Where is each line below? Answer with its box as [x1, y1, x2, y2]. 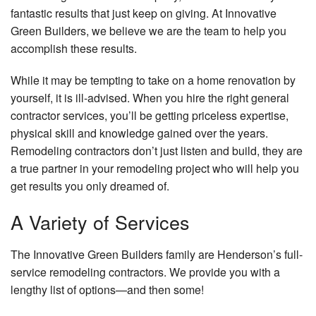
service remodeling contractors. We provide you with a [11, 264, 280, 281]
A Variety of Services [11, 208, 190, 236]
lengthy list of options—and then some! [11, 281, 204, 298]
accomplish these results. [11, 40, 137, 57]
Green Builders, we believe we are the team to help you [11, 23, 286, 39]
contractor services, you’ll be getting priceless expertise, [11, 107, 288, 124]
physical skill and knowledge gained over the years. [11, 125, 268, 142]
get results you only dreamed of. [11, 178, 169, 195]
